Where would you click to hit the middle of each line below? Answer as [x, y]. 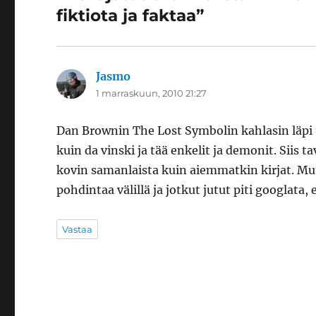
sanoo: [150, 76]
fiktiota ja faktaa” [130, 16]
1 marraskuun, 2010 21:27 [152, 93]
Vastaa [78, 229]
